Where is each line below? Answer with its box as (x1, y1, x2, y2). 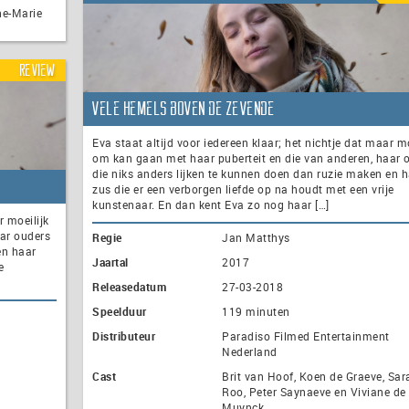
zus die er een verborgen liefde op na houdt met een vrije (92, 182, 394, 197)
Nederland (222, 344, 278, 360)
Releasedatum (92, 279, 166, 295)
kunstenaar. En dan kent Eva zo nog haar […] (92, 197, 330, 213)
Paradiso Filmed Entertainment (222, 329, 390, 344)
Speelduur (92, 304, 147, 320)
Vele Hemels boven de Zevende (92, 100, 275, 119)
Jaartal (92, 255, 129, 270)
